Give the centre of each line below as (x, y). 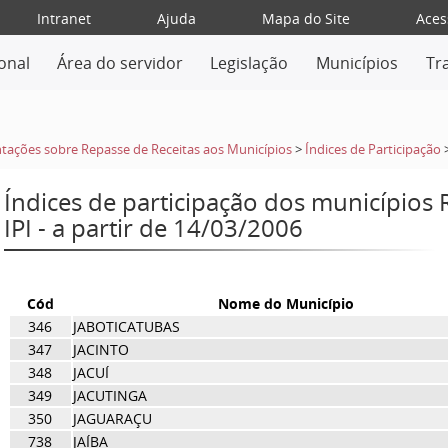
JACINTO (100, 349)
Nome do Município (285, 303)
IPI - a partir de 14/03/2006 (153, 227)
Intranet (63, 18)
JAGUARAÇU (112, 418)
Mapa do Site (305, 18)
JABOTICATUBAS (126, 326)
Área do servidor (119, 63)
